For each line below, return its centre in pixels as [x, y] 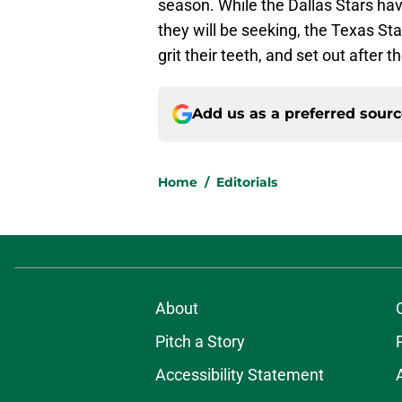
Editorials [247, 183]
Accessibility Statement [239, 375]
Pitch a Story [200, 342]
